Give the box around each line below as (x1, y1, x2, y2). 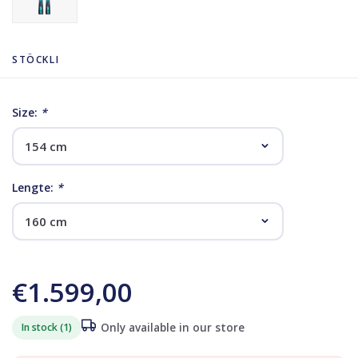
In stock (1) (22, 320, 72, 334)
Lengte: (12, 179, 57, 195)
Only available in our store (101, 320, 245, 335)
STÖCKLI (12, 52, 60, 66)
